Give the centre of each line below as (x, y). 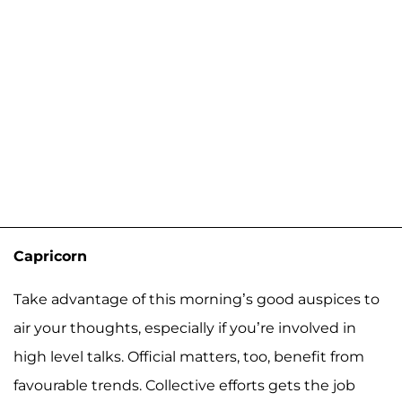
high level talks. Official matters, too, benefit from (189, 356)
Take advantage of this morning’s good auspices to (197, 299)
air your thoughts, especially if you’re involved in (185, 328)
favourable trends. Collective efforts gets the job (184, 385)
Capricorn (50, 256)
